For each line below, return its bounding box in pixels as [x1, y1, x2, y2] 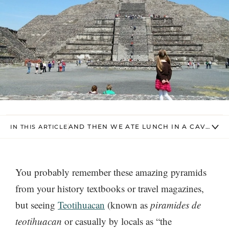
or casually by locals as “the [62, 215, 172, 227]
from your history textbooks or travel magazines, [15, 182, 204, 195]
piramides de [150, 198, 201, 211]
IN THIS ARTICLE [10, 123, 68, 130]
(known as [105, 198, 150, 211]
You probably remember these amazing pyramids [15, 166, 207, 178]
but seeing [15, 198, 58, 211]
